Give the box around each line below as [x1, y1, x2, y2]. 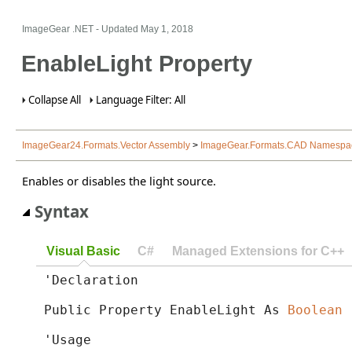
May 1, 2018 [141, 24, 193, 35]
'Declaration [43, 272, 138, 288]
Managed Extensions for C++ [172, 243, 345, 258]
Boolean [287, 302, 343, 317]
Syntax [35, 200, 89, 222]
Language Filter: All [96, 93, 185, 107]
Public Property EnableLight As [43, 302, 288, 317]
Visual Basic [46, 243, 120, 258]
